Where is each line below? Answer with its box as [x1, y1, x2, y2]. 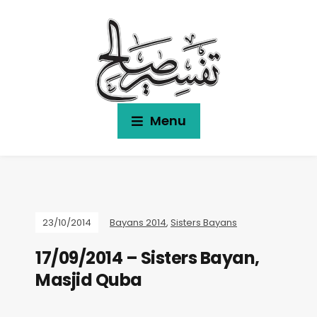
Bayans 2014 [110, 216, 166, 229]
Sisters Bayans [171, 216, 237, 229]
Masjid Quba [35, 268, 142, 292]
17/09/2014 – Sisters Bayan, [35, 246, 260, 270]
